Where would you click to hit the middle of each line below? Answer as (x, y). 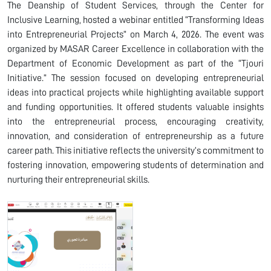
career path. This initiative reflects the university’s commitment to (135, 151)
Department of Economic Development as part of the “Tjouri (135, 64)
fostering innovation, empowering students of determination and (135, 165)
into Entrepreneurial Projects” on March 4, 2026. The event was (135, 34)
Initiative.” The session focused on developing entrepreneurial (135, 78)
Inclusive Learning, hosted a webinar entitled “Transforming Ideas (135, 20)
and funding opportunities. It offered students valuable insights (135, 107)
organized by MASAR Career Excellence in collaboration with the (135, 49)
